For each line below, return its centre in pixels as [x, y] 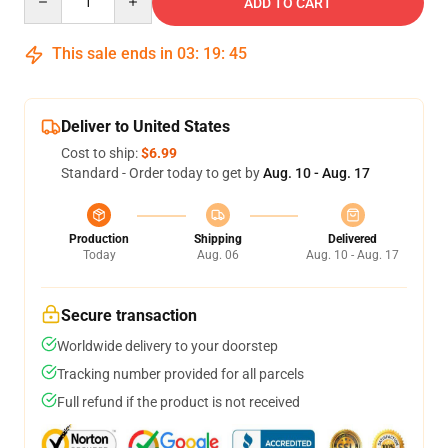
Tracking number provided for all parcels [180, 374]
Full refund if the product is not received [178, 402]
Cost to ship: [101, 153]
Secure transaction [129, 315]
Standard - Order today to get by [162, 173]
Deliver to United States [145, 126]
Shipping [217, 239]
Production [99, 239]
